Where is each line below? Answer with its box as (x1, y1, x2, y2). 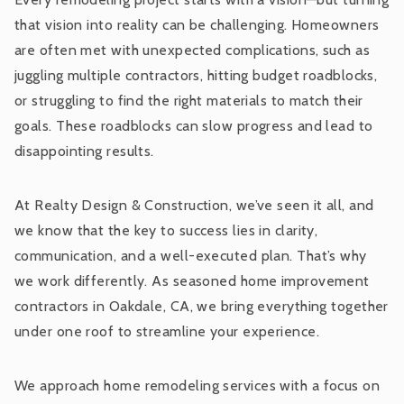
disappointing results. (14, 142, 154, 160)
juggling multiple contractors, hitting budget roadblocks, (14, 66, 378, 84)
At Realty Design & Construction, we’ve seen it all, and (14, 196, 374, 214)
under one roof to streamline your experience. (14, 322, 320, 340)
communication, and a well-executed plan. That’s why (14, 246, 367, 264)
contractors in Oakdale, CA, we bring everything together (14, 297, 389, 315)
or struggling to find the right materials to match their (14, 91, 363, 109)
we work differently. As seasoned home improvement (14, 271, 370, 289)
